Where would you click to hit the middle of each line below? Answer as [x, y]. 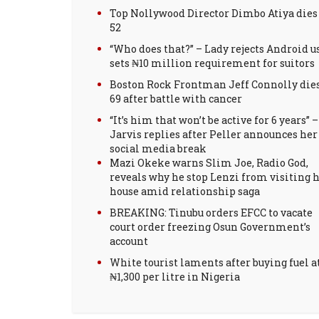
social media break [158, 148]
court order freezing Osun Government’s [210, 227]
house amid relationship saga [185, 191]
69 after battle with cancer [176, 99]
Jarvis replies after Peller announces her [214, 134]
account [129, 241]
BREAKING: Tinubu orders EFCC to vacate [211, 213]
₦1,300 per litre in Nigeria [175, 277]
